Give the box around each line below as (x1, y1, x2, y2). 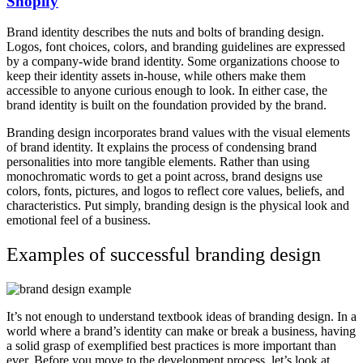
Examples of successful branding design (6, 244, 321, 266)
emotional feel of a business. (6, 213, 151, 228)
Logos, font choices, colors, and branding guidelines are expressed (6, 40, 345, 54)
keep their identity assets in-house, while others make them (6, 69, 305, 83)
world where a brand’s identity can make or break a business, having (6, 324, 356, 339)
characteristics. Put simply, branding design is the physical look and (6, 199, 349, 213)
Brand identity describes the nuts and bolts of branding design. (6, 25, 324, 40)
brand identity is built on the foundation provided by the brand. (6, 98, 327, 113)
